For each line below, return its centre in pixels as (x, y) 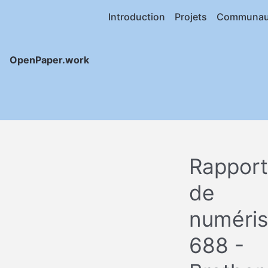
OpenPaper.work (49, 60)
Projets (191, 17)
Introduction (137, 17)
